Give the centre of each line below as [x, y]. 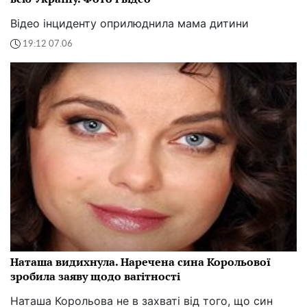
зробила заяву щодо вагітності [95, 277]
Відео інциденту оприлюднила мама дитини [130, 24]
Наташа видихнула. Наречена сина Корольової [140, 262]
